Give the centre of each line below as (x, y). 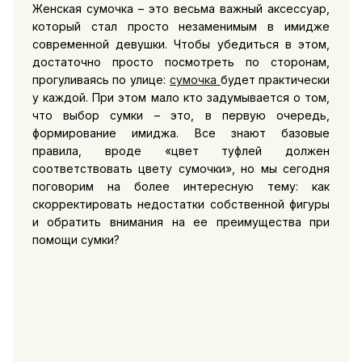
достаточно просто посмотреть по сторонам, (181, 61)
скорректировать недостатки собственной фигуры (181, 204)
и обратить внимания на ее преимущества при (181, 221)
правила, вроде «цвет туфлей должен (181, 150)
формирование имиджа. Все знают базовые (181, 133)
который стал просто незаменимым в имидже (181, 26)
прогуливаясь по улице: (101, 79)
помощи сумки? (76, 239)
